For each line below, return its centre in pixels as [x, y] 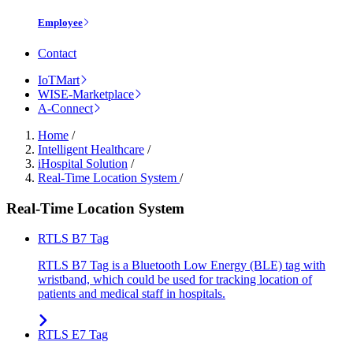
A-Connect [65, 109]
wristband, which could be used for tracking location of [175, 280]
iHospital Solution [83, 164]
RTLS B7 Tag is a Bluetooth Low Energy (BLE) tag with [182, 266]
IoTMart [59, 80]
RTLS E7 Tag [73, 335]
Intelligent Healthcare [91, 150]
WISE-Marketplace [86, 95]
